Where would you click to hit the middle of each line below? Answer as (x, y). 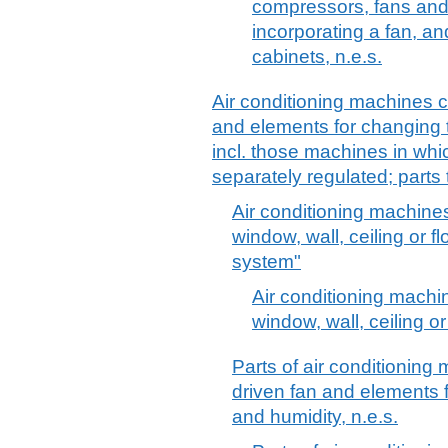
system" (266, 261)
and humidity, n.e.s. (315, 416)
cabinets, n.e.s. (317, 56)
